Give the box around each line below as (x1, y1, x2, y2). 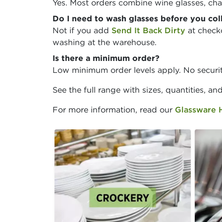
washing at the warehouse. (53, 37, 157, 48)
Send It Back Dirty (111, 25, 185, 36)
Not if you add (53, 25, 111, 36)
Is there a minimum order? (53, 53, 160, 63)
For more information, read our (53, 105, 175, 115)
